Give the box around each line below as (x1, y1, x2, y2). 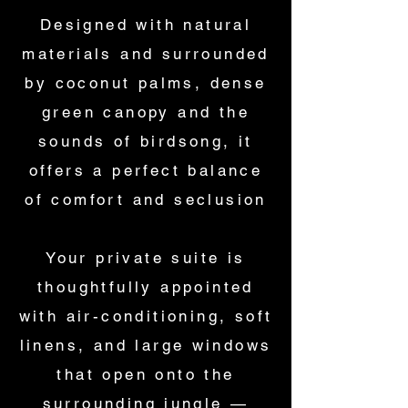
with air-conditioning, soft (18, 307, 273, 325)
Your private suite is (46, 249, 246, 267)
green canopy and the (42, 103, 250, 121)
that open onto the (56, 365, 235, 383)
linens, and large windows (19, 336, 272, 354)
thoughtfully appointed (37, 278, 254, 296)
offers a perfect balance (28, 161, 263, 179)
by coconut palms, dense (25, 74, 267, 92)
